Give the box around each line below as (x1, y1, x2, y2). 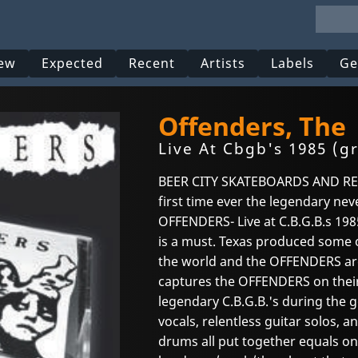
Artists (201, 54, 246, 73)
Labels (271, 54, 315, 73)
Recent (129, 54, 176, 73)
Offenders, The (158, 109, 346, 143)
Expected (42, 54, 104, 73)
